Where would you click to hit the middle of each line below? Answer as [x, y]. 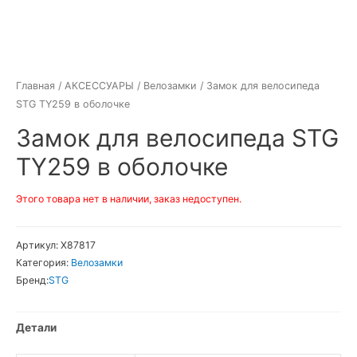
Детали [36, 327]
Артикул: [38, 245]
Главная [35, 86]
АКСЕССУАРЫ [99, 86]
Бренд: [32, 280]
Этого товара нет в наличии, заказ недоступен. [129, 198]
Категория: [43, 263]
